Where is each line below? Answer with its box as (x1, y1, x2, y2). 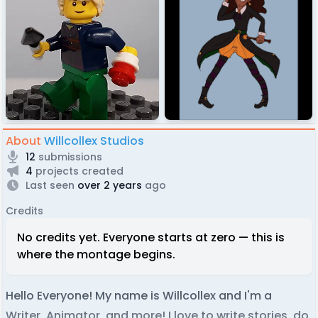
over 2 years (75, 177, 142, 192)
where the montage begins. (17, 246, 175, 263)
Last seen (26, 177, 75, 192)
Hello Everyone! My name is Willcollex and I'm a (6, 287, 272, 304)
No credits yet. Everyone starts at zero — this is (17, 229, 285, 246)
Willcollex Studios (44, 132, 144, 149)
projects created (33, 163, 124, 178)
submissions (35, 149, 102, 164)
